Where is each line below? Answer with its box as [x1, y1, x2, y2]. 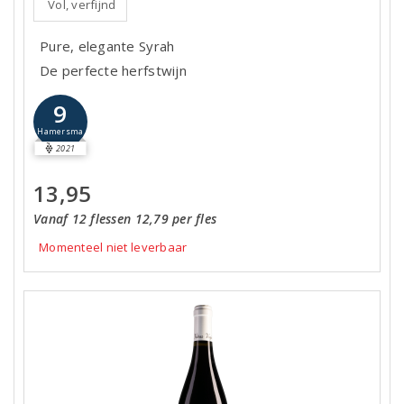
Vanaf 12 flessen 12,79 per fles [33, 210, 217, 227]
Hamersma [37, 126, 84, 138]
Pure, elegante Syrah [40, 36, 175, 55]
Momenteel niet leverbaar [39, 239, 188, 255]
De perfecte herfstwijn [40, 60, 187, 79]
